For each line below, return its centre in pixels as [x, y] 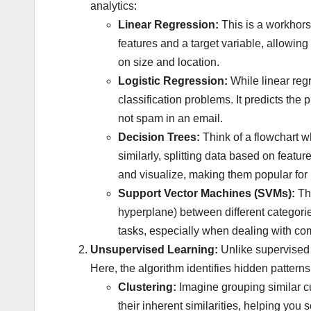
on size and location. [169, 62]
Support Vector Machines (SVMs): [207, 193]
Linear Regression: [168, 24]
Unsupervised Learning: [154, 249]
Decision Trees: [159, 137]
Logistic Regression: [173, 81]
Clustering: [147, 287]
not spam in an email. [170, 118]
